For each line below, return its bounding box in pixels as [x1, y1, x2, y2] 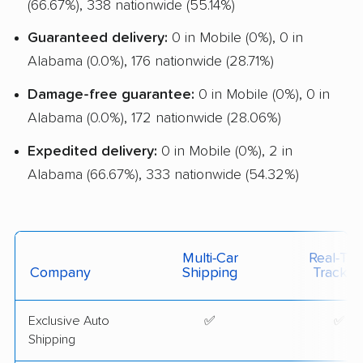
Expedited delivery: [28, 143, 157, 159]
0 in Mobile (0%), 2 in [157, 143, 293, 159]
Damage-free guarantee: [28, 88, 194, 103]
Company [30, 265, 91, 280]
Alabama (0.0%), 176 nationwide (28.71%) [28, 54, 274, 70]
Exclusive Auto [28, 314, 109, 327]
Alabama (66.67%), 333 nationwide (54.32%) [28, 167, 299, 182]
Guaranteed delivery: [28, 31, 168, 46]
